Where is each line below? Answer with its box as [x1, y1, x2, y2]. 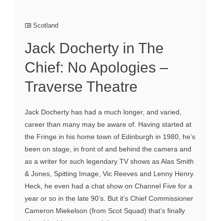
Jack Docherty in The [25, 40, 164, 57]
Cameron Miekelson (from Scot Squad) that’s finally [25, 207, 185, 215]
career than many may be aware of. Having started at [25, 120, 191, 129]
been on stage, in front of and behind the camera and [25, 145, 191, 153]
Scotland [33, 22, 58, 30]
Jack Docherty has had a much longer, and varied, [25, 108, 182, 116]
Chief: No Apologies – [25, 59, 168, 76]
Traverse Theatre [25, 78, 138, 95]
